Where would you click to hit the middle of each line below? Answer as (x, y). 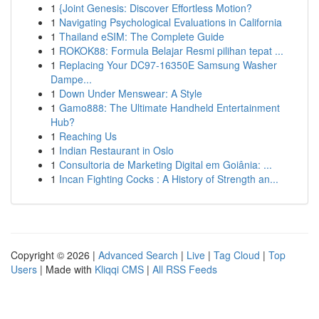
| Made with (66, 269)
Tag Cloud (237, 255)
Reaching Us (88, 136)
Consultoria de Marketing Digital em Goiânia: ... (166, 164)
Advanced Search (138, 255)
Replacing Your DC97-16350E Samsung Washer (168, 65)
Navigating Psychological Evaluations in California (171, 22)
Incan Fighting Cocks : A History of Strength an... (169, 179)
